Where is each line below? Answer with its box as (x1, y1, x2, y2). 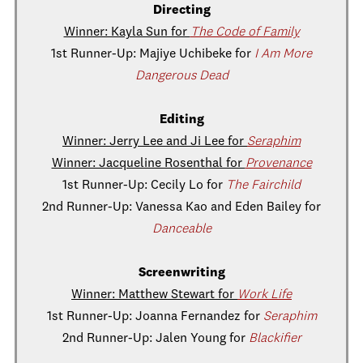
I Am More (254, 48, 312, 61)
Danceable (152, 223, 211, 236)
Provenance (245, 157, 312, 170)
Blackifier (248, 332, 301, 345)
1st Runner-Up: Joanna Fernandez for (46, 310, 263, 323)
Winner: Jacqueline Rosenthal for (51, 157, 246, 170)
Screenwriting (138, 267, 225, 280)
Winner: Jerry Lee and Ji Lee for (62, 135, 247, 148)
